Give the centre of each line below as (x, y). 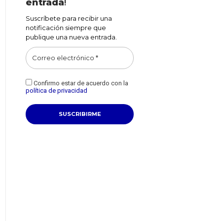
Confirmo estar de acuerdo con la (80, 83)
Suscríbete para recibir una (69, 18)
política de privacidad (56, 90)
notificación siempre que (66, 27)
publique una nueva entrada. (71, 37)
